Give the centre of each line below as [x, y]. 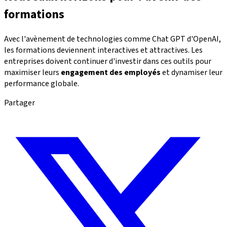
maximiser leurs [32, 72]
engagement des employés [111, 72]
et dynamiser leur [192, 72]
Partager [20, 103]
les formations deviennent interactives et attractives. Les [103, 50]
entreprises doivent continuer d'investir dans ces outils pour [108, 61]
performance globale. [42, 83]
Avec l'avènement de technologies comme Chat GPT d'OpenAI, [112, 39]
